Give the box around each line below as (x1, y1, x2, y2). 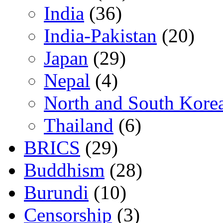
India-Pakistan (44, 24, 157, 46)
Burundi (24, 181, 89, 203)
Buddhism (24, 159, 105, 181)
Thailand (44, 114, 113, 136)
